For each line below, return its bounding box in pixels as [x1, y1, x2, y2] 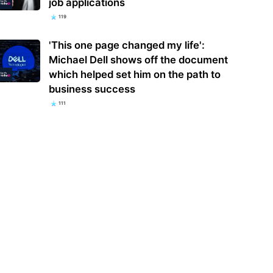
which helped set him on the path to [48, 68, 221, 80]
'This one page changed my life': [48, 38, 205, 51]
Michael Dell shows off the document [48, 53, 228, 66]
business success [48, 82, 135, 95]
